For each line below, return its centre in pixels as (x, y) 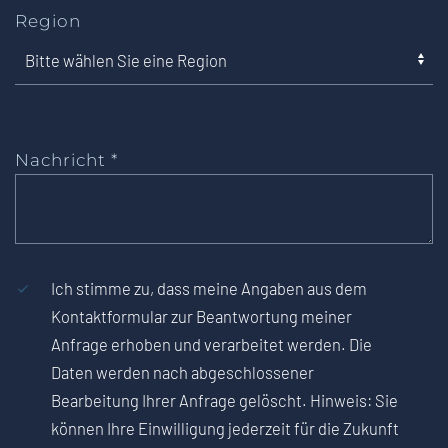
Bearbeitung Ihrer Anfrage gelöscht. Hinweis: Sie (224, 400)
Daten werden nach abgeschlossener (182, 372)
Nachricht (63, 160)
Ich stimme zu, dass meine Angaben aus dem (209, 288)
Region (48, 21)
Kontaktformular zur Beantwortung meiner (201, 316)
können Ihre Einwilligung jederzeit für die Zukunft (225, 428)
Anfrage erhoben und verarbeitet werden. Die (211, 344)
